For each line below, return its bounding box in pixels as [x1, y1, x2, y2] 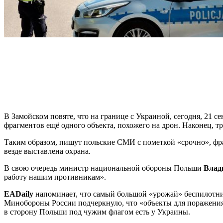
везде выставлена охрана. [4, 146, 91, 155]
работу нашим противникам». [4, 172, 106, 181]
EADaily [4, 189, 33, 198]
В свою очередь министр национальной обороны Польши [4, 163, 204, 172]
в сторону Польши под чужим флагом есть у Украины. [4, 207, 190, 216]
